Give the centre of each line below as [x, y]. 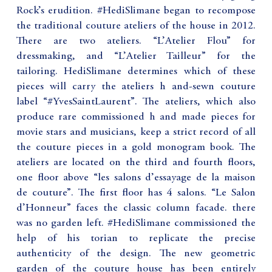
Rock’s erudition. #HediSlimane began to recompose [136, 11]
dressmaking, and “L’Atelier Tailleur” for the [136, 56]
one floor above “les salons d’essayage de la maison [136, 178]
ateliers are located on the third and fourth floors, [136, 162]
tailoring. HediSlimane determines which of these [136, 71]
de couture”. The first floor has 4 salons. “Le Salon [136, 193]
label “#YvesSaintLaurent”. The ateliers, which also [136, 102]
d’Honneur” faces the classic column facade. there [136, 208]
